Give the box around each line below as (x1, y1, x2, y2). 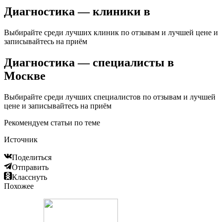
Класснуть (12, 173, 47, 182)
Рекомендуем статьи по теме (4, 118, 100, 127)
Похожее (4, 182, 34, 191)
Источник (4, 135, 38, 144)
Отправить (12, 163, 49, 172)
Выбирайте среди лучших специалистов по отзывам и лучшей (4, 93, 216, 102)
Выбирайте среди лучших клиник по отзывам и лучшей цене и (4, 28, 218, 37)
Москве (4, 69, 46, 83)
